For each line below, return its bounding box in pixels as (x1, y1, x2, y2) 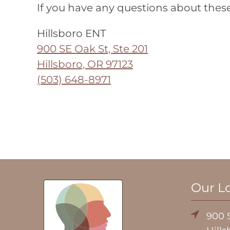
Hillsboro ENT (37, 27, 106, 40)
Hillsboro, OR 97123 (37, 58, 133, 70)
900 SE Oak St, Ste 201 (37, 43, 148, 55)
